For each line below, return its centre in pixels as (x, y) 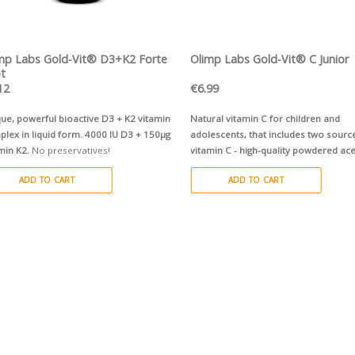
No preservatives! (71, 151)
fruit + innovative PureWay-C (254, 170)
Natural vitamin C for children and (265, 119)
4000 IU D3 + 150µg (128, 135)
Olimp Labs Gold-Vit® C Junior (270, 59)
